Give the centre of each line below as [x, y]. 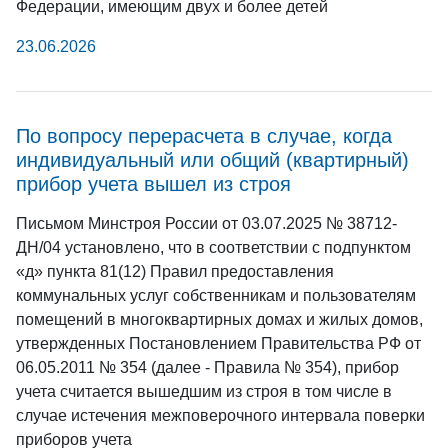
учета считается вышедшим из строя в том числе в [204, 391]
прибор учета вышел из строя [153, 183]
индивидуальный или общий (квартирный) [212, 159]
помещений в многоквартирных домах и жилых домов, [219, 319]
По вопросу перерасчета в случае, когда [204, 135]
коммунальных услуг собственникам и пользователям [216, 295]
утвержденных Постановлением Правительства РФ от [218, 343]
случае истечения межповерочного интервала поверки [220, 415]
